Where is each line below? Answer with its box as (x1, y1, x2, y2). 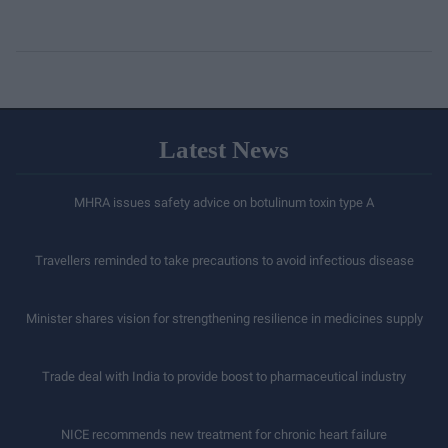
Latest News (159, 136, 289, 163)
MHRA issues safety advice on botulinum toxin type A (74, 195, 374, 210)
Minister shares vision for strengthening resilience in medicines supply (25, 311, 423, 326)
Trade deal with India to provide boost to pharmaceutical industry (42, 369, 406, 384)
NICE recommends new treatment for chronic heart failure (61, 427, 387, 442)
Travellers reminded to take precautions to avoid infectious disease (34, 253, 414, 268)
